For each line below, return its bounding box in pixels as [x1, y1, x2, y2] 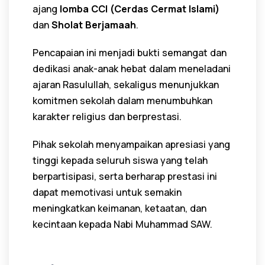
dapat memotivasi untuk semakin [33, 185, 182, 199]
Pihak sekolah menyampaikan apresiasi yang [33, 137, 230, 151]
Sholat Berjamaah [51, 18, 136, 31]
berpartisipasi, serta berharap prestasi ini [33, 169, 217, 183]
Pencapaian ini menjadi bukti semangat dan [33, 46, 227, 59]
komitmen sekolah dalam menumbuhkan [33, 93, 212, 107]
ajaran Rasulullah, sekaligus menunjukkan [33, 77, 219, 91]
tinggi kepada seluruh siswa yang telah [33, 153, 208, 167]
